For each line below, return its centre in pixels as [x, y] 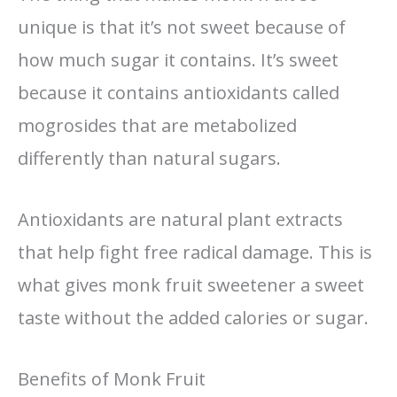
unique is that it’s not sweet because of [182, 27]
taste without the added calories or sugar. [193, 317]
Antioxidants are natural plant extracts [180, 219]
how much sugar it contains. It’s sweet [178, 59]
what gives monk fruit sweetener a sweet [191, 284]
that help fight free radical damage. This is [195, 252]
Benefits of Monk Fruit [112, 378]
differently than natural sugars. [149, 158]
